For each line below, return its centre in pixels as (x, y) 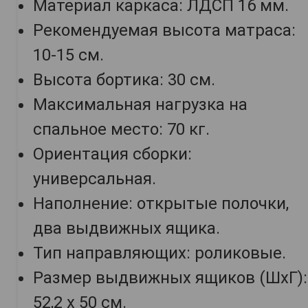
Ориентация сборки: (112, 154)
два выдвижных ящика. (126, 229)
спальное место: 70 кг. (121, 130)
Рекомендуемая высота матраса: (164, 31)
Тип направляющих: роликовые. (159, 253)
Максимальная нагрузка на (140, 105)
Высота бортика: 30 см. (124, 80)
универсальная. (95, 179)
